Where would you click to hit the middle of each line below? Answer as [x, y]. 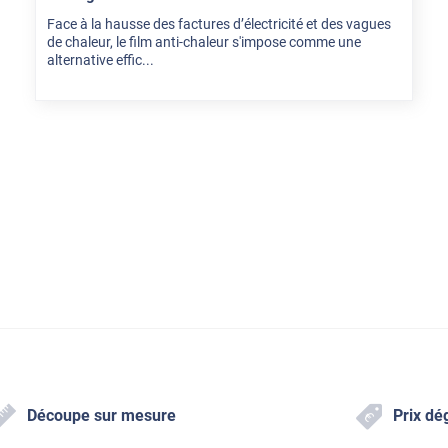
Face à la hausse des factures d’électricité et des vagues [218, 24]
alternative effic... [100, 60]
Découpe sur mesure [102, 415]
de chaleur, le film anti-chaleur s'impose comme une [203, 42]
